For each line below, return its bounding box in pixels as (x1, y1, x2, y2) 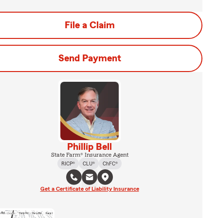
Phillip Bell (67, 142, 112, 152)
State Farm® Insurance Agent (51, 152, 128, 158)
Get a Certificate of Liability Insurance (40, 186, 139, 192)
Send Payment (58, 54, 121, 63)
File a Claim (64, 20, 115, 30)
